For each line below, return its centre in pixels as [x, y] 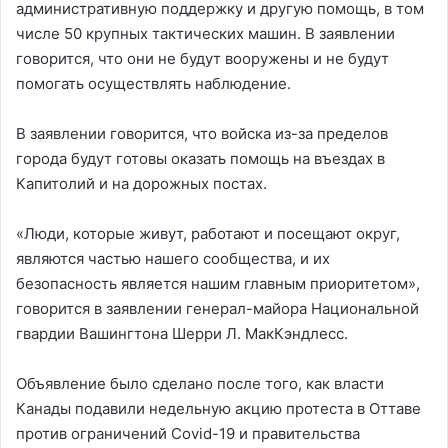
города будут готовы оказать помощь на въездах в [200, 158]
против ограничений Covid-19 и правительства [188, 433]
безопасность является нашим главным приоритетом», [218, 283]
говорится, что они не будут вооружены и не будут [202, 58]
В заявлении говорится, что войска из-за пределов [202, 133]
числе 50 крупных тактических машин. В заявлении [205, 33]
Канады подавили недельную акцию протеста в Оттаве [218, 408]
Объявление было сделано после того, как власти [200, 383]
